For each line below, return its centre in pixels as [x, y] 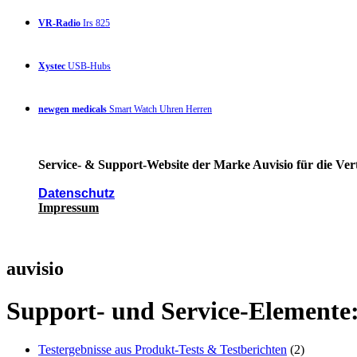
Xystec [52, 66]
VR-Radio [59, 23]
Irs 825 [95, 23]
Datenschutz [76, 193]
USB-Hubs [88, 66]
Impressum [69, 207]
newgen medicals [73, 109]
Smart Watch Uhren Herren [159, 109]
